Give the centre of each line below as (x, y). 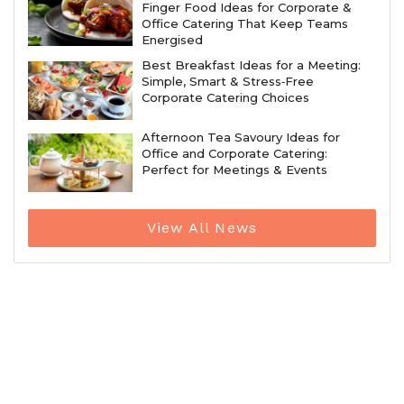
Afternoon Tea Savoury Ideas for (240, 137)
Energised (172, 40)
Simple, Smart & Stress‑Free (227, 81)
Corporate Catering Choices (225, 97)
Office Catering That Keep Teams (244, 23)
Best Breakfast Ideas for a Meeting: (251, 65)
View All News (202, 228)
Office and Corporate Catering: (234, 153)
